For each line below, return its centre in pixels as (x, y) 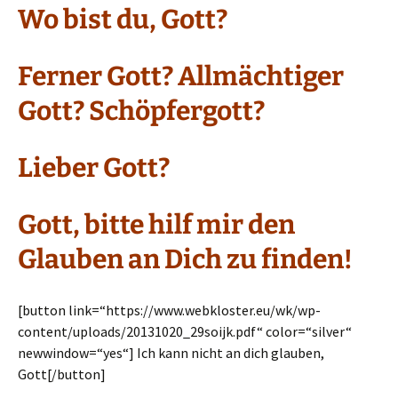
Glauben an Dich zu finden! (185, 259)
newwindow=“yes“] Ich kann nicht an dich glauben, (171, 353)
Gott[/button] (62, 374)
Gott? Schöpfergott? (141, 111)
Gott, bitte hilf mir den (156, 225)
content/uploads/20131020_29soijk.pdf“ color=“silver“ (185, 331)
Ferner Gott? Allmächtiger (181, 76)
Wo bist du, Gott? (123, 20)
